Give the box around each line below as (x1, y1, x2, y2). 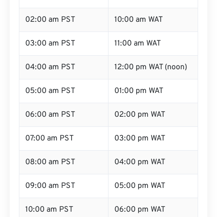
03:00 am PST (25, 39, 75, 48)
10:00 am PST (25, 205, 73, 215)
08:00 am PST (25, 157, 75, 167)
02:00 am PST (25, 15, 75, 25)
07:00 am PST (25, 134, 74, 143)
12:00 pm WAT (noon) (114, 62, 187, 72)
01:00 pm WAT (114, 86, 163, 96)
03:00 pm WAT (114, 134, 165, 143)
